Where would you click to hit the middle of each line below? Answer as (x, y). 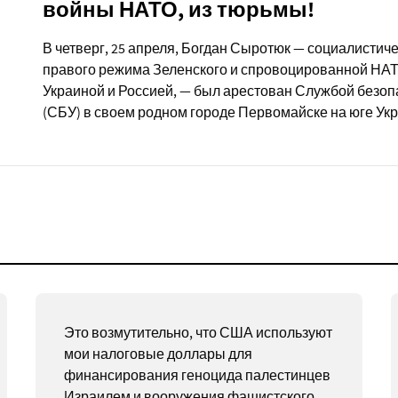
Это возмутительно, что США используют (198, 332)
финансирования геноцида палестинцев (197, 374)
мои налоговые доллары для (158, 353)
